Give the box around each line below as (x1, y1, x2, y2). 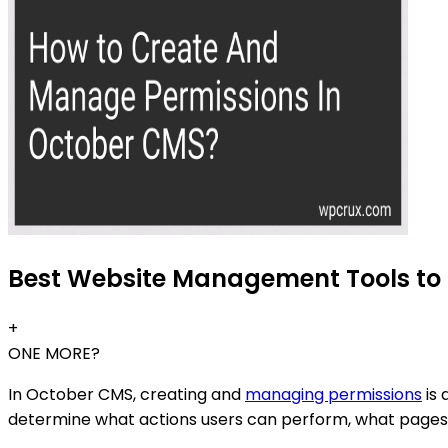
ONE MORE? (8, 342, 100, 366)
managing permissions (245, 383, 422, 407)
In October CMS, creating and (8, 383, 245, 407)
